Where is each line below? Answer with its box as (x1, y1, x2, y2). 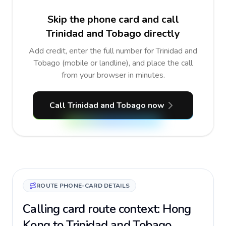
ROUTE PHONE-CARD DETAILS (36, 182, 130, 190)
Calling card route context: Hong (23, 201, 191, 217)
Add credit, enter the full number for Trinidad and (29, 45, 197, 56)
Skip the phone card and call (47, 13, 179, 26)
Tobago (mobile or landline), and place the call (33, 58, 193, 69)
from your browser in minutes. (61, 70, 165, 81)
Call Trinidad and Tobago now (49, 100, 164, 111)
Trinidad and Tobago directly (46, 27, 180, 40)
